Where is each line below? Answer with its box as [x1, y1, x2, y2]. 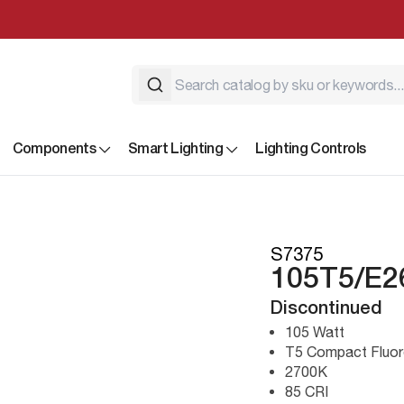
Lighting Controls [255, 142, 366, 156]
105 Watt [285, 323, 344, 340]
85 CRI [285, 382, 328, 399]
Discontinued [271, 300, 382, 317]
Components [12, 142, 96, 156]
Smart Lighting [128, 142, 224, 156]
